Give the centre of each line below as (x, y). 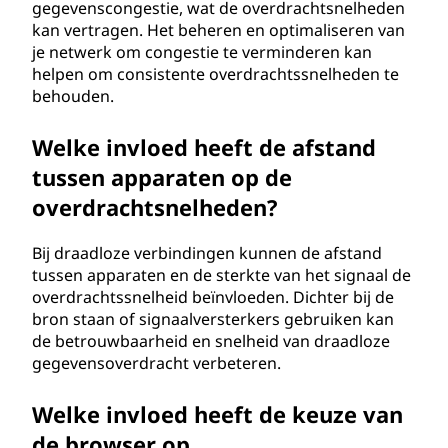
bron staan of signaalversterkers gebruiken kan (213, 319)
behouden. (73, 96)
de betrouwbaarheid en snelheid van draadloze (211, 341)
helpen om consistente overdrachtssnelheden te (215, 74)
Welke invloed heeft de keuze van (217, 414)
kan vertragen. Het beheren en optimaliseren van (218, 30)
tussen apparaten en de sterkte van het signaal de (221, 275)
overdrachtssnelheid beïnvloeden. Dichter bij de (213, 297)
